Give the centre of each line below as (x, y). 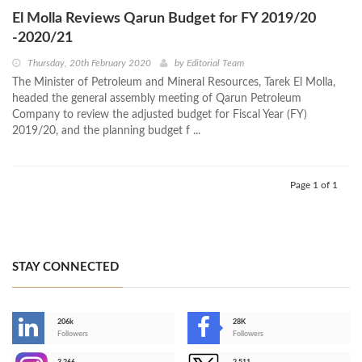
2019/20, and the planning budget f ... (106, 131)
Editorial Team (215, 63)
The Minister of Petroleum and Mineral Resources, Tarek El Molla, (174, 83)
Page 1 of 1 (314, 185)
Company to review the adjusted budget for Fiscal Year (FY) (160, 115)
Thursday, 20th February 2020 (89, 63)
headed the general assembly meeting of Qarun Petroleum (157, 99)
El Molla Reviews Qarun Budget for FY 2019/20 (164, 19)
